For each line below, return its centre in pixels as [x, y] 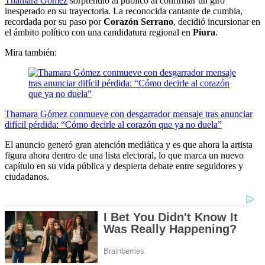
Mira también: [31, 53]
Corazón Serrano [138, 22]
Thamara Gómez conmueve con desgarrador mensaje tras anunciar [129, 114]
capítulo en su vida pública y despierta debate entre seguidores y [124, 166]
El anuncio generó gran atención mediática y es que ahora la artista [129, 145]
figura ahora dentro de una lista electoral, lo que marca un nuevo [124, 156]
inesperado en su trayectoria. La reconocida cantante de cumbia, [124, 11]
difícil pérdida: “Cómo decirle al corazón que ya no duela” [113, 125]
